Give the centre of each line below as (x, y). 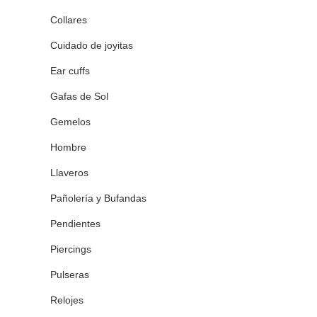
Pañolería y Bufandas (98, 198)
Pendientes (75, 224)
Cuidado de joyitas (92, 45)
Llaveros (69, 173)
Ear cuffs (70, 71)
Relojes (67, 300)
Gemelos (70, 122)
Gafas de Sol (79, 96)
